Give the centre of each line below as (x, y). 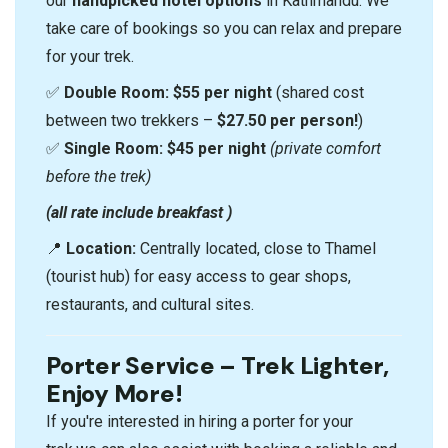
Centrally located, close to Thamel (256, 248)
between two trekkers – (131, 120)
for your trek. (90, 56)
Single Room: (113, 148)
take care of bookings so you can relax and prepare (224, 28)
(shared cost (318, 92)
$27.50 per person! (287, 120)
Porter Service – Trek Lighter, (217, 365)
